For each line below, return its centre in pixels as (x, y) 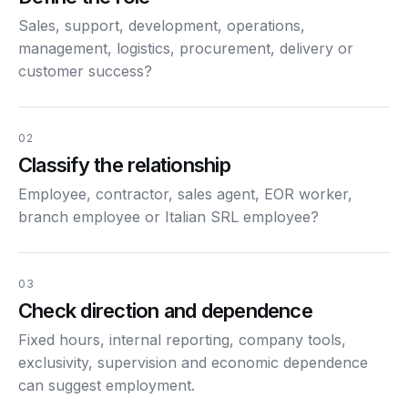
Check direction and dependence (165, 310)
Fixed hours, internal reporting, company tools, (182, 339)
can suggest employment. (107, 385)
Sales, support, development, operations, (162, 25)
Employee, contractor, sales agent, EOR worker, (185, 194)
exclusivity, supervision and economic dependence (193, 362)
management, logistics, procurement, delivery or (186, 48)
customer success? (85, 71)
